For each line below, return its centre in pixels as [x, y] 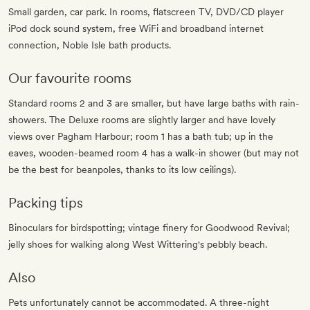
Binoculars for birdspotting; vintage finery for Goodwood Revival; [149, 228]
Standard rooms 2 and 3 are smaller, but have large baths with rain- [154, 103]
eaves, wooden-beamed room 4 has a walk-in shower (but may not [154, 153]
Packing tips [46, 203]
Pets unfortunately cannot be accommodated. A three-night [139, 303]
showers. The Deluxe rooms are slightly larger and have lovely [142, 120]
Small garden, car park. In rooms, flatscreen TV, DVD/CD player [146, 12]
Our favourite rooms [70, 79]
